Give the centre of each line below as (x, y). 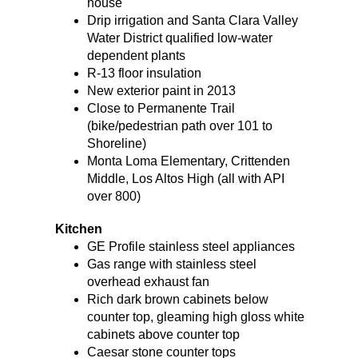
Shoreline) (116, 143)
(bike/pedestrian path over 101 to (179, 125)
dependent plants (136, 55)
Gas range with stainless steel (171, 264)
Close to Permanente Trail (161, 108)
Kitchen (78, 229)
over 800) (113, 196)
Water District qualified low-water (179, 38)
